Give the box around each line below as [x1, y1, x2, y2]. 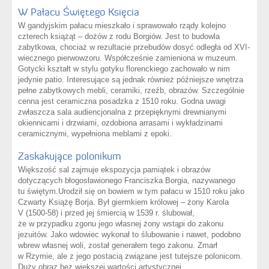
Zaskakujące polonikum [18, 150, 121, 163]
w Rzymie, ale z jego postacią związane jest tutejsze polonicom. [18, 252, 243, 261]
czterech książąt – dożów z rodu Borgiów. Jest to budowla [18, 32, 220, 41]
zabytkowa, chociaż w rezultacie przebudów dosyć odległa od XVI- [18, 43, 250, 52]
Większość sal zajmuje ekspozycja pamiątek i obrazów [18, 165, 210, 175]
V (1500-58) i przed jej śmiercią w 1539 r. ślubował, [18, 208, 195, 218]
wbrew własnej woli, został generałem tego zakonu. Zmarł [18, 241, 217, 250]
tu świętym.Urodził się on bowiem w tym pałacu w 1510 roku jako [18, 187, 244, 196]
